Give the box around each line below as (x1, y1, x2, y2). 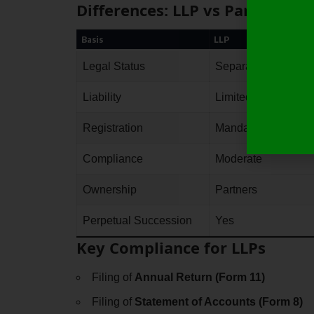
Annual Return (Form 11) (134, 271, 265, 283)
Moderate (214, 153, 262, 165)
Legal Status (82, 60, 145, 73)
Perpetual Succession (82, 214, 192, 227)
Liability (82, 91, 121, 104)
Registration (82, 122, 143, 135)
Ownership (82, 184, 137, 196)
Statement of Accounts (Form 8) (134, 295, 303, 308)
